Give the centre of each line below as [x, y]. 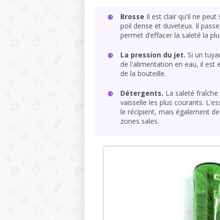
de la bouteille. [143, 73]
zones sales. [140, 121]
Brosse [132, 16]
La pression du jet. [153, 55]
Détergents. [143, 93]
